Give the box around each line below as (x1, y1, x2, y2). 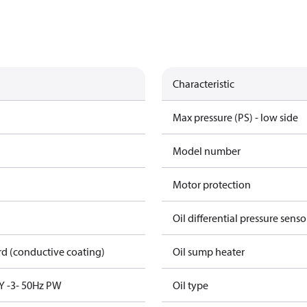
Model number (173, 144, 241, 158)
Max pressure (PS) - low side (173, 110, 298, 124)
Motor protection (173, 177, 251, 191)
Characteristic (173, 77, 234, 90)
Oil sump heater (173, 245, 245, 258)
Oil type (173, 278, 208, 292)
